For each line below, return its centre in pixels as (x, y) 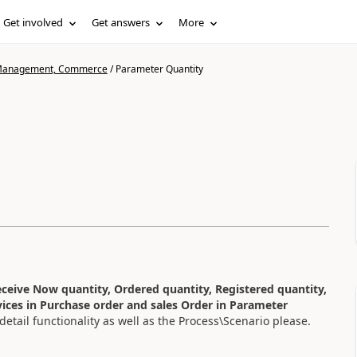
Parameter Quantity (159, 69)
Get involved (33, 22)
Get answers (121, 22)
